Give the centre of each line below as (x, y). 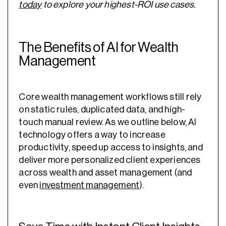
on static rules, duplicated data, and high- (102, 110)
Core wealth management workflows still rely (110, 97)
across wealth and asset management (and (105, 173)
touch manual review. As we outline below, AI (108, 122)
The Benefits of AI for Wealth (99, 47)
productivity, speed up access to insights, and (111, 148)
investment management (90, 185)
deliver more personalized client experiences (110, 160)
